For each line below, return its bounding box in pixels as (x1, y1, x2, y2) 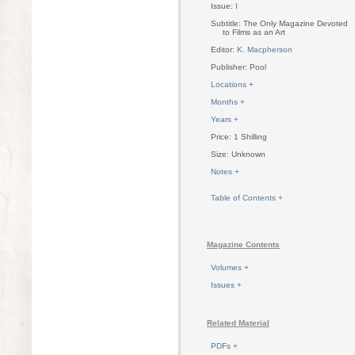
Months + (211, 97, 245, 106)
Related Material (207, 319, 269, 327)
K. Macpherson (237, 44, 292, 54)
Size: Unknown (211, 149, 265, 158)
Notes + (211, 166, 239, 176)
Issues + (211, 280, 242, 289)
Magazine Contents (207, 240, 280, 250)
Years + (211, 114, 239, 124)
